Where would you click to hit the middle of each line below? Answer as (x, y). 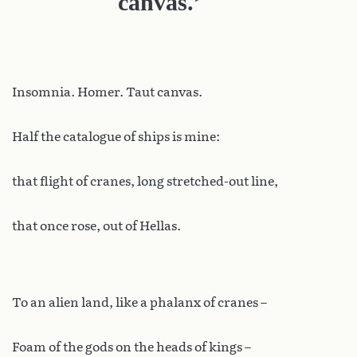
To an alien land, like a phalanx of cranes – (139, 302)
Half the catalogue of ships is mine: (116, 136)
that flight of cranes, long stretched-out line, (145, 181)
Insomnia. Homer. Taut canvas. (107, 92)
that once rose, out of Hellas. (96, 226)
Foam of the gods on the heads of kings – (131, 347)
